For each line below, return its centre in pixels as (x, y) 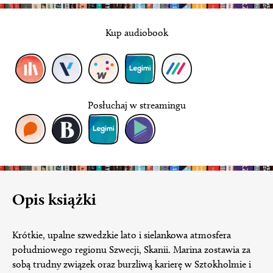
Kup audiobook (136, 32)
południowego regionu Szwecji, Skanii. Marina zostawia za (131, 250)
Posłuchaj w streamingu (136, 105)
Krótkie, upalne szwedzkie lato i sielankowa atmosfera (122, 235)
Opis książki (54, 199)
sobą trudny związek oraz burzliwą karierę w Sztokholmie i (132, 264)
